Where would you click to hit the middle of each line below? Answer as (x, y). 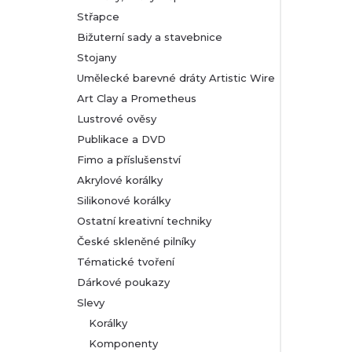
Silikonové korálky (124, 200)
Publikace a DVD (121, 139)
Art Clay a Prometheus (137, 98)
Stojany (97, 57)
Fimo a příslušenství (129, 159)
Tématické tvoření (126, 262)
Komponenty (123, 343)
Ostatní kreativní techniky (144, 221)
